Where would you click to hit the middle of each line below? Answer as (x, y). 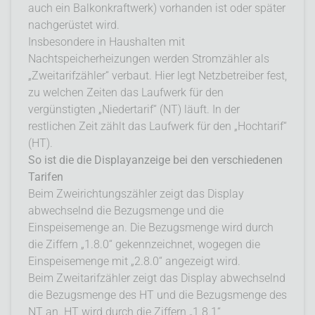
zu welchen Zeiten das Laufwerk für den (126, 92)
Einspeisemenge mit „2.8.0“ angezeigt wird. (134, 261)
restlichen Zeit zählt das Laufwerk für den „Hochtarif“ (157, 126)
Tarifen (46, 176)
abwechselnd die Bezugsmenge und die (126, 210)
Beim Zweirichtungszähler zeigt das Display (136, 193)
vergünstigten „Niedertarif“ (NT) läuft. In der (134, 109)
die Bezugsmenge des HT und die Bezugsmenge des (157, 295)
